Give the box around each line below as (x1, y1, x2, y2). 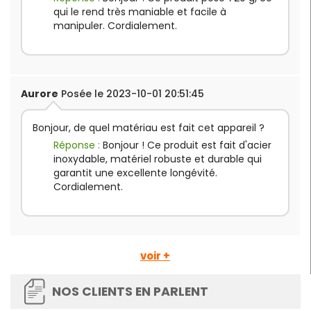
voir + (140, 248, 170, 263)
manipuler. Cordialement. (53, 18, 177, 33)
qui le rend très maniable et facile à (53, 4, 226, 19)
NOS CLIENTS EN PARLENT (52, 283, 208, 300)
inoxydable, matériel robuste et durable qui (53, 151, 262, 166)
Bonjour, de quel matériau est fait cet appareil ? (33, 120, 264, 135)
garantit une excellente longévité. (53, 165, 217, 180)
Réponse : (53, 137, 103, 152)
